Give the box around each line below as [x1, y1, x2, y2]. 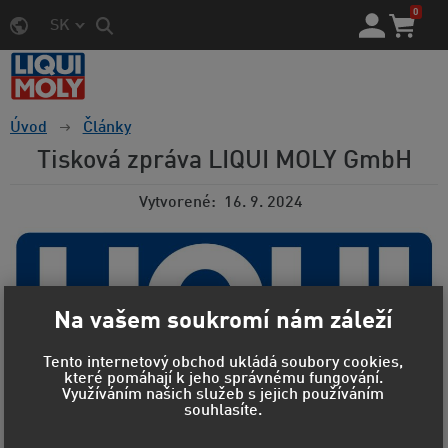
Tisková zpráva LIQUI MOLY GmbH [36, 149, 412, 175]
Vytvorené [139, 195, 211, 212]
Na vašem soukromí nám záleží [53, 309, 393, 334]
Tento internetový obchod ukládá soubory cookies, [43, 355, 404, 372]
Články [82, 120, 131, 137]
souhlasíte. [184, 403, 263, 420]
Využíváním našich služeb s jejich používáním [62, 387, 385, 404]
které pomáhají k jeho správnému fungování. [63, 371, 383, 388]
